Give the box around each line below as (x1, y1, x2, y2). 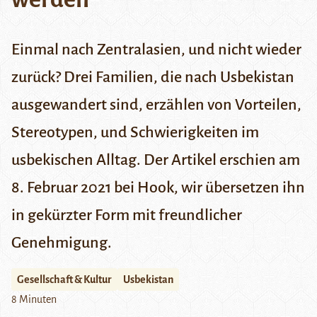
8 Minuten (11, 294, 57, 306)
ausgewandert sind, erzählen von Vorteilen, (11, 96, 301, 114)
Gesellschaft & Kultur (17, 274, 112, 286)
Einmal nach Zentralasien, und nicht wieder (11, 41, 301, 59)
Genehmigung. (11, 234, 112, 252)
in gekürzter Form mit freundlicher (11, 207, 242, 224)
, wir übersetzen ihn (174, 179, 305, 197)
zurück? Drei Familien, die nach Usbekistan (11, 69, 294, 86)
